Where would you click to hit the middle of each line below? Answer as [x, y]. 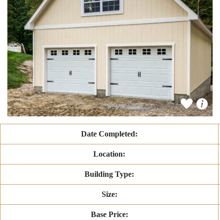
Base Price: [109, 215]
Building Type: [109, 174]
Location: [109, 154]
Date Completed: [109, 134]
